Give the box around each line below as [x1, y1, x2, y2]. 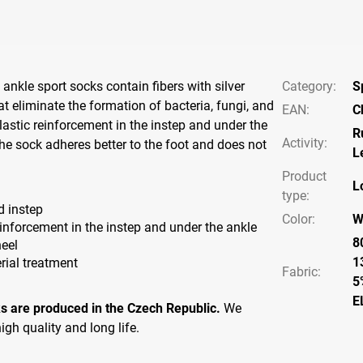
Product [281, 169, 327, 185]
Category [281, 79, 333, 95]
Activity [281, 135, 324, 152]
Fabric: [281, 264, 321, 280]
